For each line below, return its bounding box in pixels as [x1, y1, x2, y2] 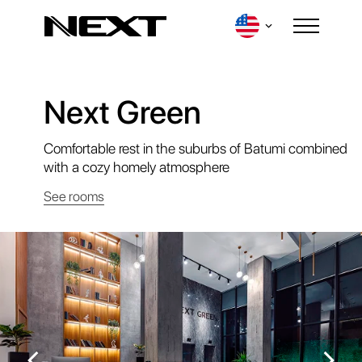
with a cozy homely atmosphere [44, 158, 229, 175]
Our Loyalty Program [121, 301, 229, 316]
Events [238, 301, 275, 316]
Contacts [225, 293, 273, 308]
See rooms [44, 187, 104, 204]
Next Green [44, 92, 201, 132]
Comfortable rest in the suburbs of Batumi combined [44, 139, 347, 157]
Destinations [41, 292, 107, 307]
